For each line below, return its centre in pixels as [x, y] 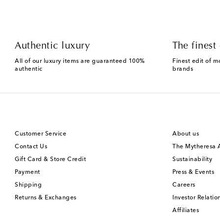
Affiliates [186, 211]
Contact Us [31, 147]
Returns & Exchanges [46, 198]
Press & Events [193, 172]
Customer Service [41, 134]
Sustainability [192, 160]
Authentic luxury [52, 46]
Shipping [28, 185]
